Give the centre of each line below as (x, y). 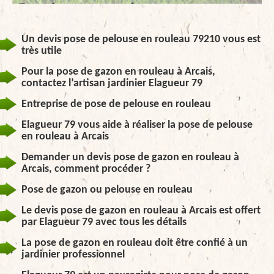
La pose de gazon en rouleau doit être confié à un (135, 243)
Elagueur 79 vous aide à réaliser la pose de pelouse (137, 125)
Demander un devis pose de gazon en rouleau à (130, 157)
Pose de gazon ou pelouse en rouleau (107, 190)
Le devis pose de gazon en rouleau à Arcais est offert (141, 211)
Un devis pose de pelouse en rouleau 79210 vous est (141, 39)
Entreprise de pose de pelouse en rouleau (116, 104)
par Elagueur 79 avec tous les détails (104, 222)
